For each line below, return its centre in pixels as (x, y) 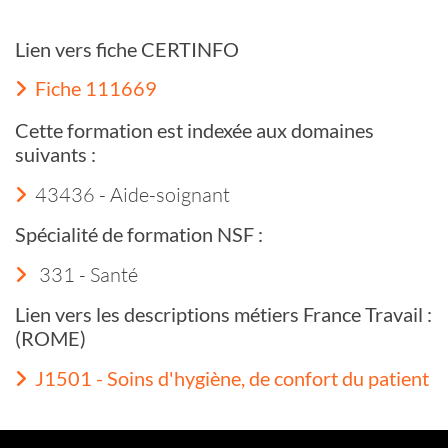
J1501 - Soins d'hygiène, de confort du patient (232, 377)
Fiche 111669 (96, 87)
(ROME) (50, 337)
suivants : (55, 153)
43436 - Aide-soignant (132, 193)
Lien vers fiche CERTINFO (127, 48)
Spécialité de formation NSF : (139, 233)
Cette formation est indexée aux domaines (194, 129)
